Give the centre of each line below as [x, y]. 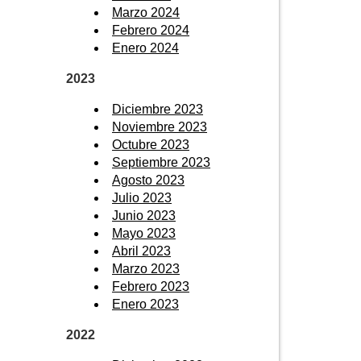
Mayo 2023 [144, 233]
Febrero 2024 [151, 30]
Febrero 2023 [151, 286]
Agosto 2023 [148, 180]
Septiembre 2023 [161, 162]
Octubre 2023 [151, 144]
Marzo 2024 [146, 12]
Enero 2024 [145, 48]
